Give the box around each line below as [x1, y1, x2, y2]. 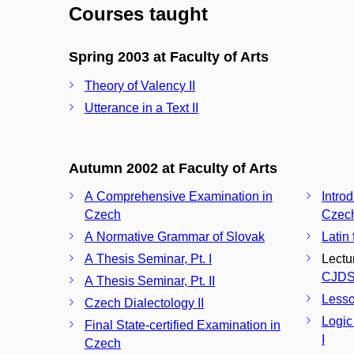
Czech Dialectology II [85, 296, 204, 310]
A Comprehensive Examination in [85, 190, 273, 203]
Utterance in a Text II [85, 100, 198, 115]
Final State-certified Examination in [85, 318, 281, 332]
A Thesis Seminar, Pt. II [85, 274, 215, 288]
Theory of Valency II [85, 78, 195, 92]
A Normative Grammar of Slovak [85, 230, 265, 243]
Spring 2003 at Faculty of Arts [69, 49, 269, 65]
